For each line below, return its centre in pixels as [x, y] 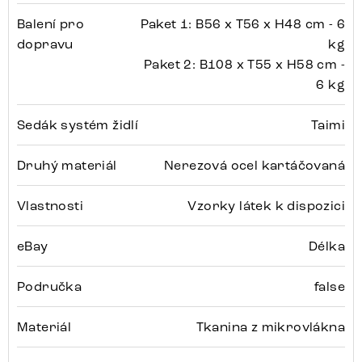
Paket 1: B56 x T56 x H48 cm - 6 [242, 24]
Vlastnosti [50, 206]
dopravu [45, 44]
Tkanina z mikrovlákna [270, 327]
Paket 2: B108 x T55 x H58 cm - [244, 65]
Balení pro [51, 24]
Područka [50, 287]
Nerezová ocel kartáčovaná [255, 166]
